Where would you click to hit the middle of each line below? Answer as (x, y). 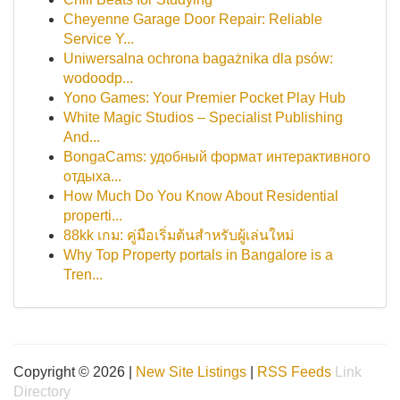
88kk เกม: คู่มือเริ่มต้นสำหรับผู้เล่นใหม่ (179, 235)
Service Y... (99, 39)
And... (82, 137)
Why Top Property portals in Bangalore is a (198, 255)
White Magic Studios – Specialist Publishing (203, 117)
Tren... (83, 275)
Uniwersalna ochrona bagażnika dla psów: (198, 58)
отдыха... (92, 176)
